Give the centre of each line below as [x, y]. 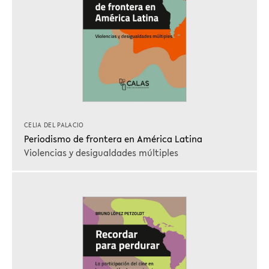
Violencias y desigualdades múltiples [101, 153]
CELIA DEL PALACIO [54, 125]
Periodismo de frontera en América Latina [113, 138]
